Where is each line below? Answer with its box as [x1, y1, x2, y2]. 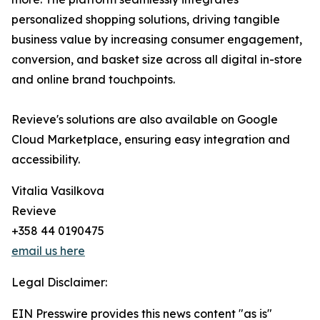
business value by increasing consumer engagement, [11, 32, 302, 47]
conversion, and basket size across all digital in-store [11, 52, 302, 67]
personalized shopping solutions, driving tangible [11, 12, 280, 27]
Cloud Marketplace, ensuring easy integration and [11, 132, 290, 147]
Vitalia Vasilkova [11, 184, 104, 199]
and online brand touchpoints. [11, 72, 175, 87]
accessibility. [11, 152, 80, 167]
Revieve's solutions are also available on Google [11, 112, 278, 127]
